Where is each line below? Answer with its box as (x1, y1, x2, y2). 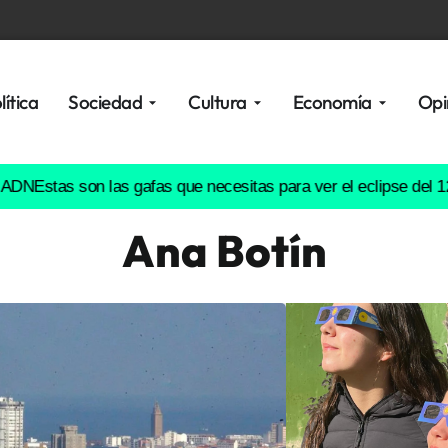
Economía (292, 90, 372, 114)
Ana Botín (121, 223, 327, 278)
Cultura (188, 90, 247, 114)
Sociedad (68, 90, 143, 114)
